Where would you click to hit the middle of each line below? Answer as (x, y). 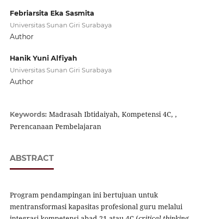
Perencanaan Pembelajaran (55, 127)
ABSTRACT (32, 158)
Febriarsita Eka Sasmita (52, 13)
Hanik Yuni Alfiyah (43, 58)
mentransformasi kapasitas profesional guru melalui (96, 207)
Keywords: (29, 115)
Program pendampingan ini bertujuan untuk (84, 195)
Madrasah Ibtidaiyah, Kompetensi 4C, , (113, 114)
